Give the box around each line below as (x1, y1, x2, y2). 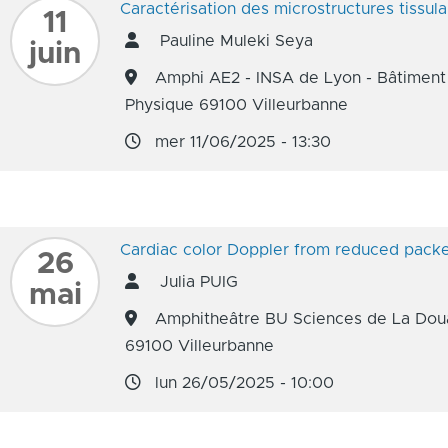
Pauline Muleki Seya (155, 33, 313, 49)
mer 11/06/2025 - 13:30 (155, 134, 331, 150)
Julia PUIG (155, 274, 238, 290)
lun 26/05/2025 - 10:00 (155, 375, 334, 391)
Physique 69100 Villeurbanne (125, 97, 348, 113)
